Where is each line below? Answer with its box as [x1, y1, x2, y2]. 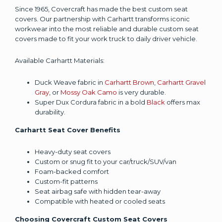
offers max [165, 98, 200, 106]
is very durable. [117, 88, 166, 96]
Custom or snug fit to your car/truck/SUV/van [35, 158, 176, 166]
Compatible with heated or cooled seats [35, 197, 165, 205]
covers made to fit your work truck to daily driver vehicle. [15, 35, 200, 43]
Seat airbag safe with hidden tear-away [35, 187, 161, 195]
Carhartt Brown [105, 78, 154, 86]
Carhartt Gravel [157, 78, 206, 86]
